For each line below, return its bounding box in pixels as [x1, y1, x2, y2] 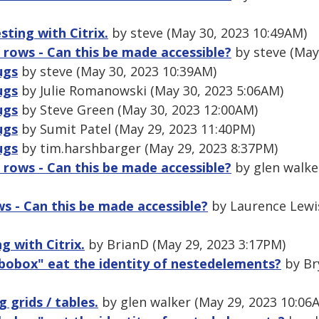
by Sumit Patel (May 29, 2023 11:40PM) [18, 120, 255, 138]
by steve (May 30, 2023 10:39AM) [18, 63, 216, 80]
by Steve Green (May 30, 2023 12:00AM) [18, 101, 258, 119]
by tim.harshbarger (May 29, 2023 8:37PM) [18, 140, 278, 157]
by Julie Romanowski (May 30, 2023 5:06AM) [18, 82, 283, 100]
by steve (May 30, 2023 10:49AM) [108, 24, 307, 42]
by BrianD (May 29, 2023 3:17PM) [85, 236, 286, 253]
